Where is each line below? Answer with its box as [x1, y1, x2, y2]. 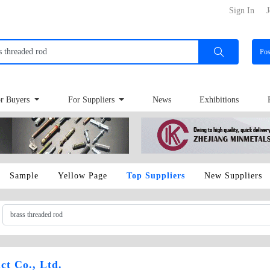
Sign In [229, 6, 254, 15]
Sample [10, 171, 39, 180]
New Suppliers [204, 171, 262, 180]
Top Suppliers [127, 171, 185, 180]
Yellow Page [58, 171, 107, 180]
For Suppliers [67, 95, 117, 105]
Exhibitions [199, 95, 239, 105]
